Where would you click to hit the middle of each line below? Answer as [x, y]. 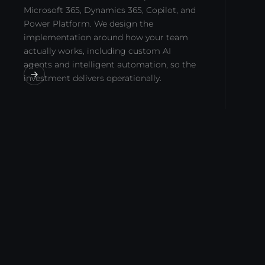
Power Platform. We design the [88, 24]
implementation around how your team [106, 37]
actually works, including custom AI [97, 51]
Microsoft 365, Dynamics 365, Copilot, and [110, 10]
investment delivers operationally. [93, 78]
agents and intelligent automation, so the [110, 64]
